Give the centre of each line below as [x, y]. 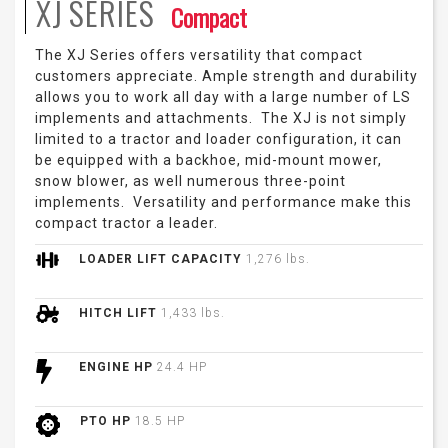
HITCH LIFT [120, 313]
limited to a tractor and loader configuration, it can [218, 139]
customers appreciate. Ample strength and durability [226, 76]
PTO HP [107, 421]
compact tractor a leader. [126, 223]
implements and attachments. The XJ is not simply [221, 118]
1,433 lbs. [193, 313]
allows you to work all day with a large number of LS [223, 97]
